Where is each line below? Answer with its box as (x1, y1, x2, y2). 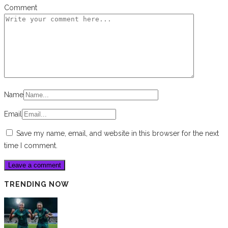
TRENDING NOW (4, 180, 69, 188)
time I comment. (4, 141, 58, 150)
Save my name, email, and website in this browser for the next (16, 129, 219, 137)
